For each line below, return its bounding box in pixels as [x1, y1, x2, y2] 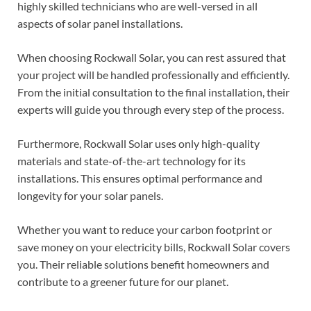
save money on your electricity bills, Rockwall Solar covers [17, 239, 290, 253]
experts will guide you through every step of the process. [17, 102, 284, 116]
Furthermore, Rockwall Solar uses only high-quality [17, 136, 260, 150]
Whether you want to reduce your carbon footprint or [17, 222, 272, 236]
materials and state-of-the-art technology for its [17, 153, 246, 167]
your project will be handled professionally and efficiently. [17, 67, 289, 81]
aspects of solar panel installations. [17, 16, 183, 30]
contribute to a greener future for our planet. [17, 274, 228, 288]
